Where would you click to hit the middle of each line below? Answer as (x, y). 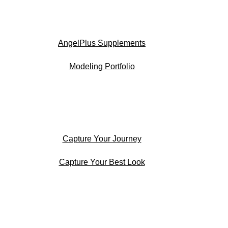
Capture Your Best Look (102, 162)
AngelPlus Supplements (102, 43)
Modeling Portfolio (102, 66)
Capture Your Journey (102, 139)
